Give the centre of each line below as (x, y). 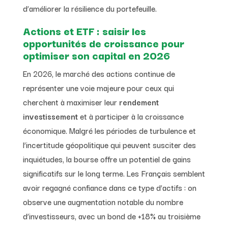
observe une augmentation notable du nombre (103, 201)
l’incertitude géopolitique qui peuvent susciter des (109, 144)
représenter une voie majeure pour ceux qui (98, 87)
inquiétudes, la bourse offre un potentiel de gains (107, 159)
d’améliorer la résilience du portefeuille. (90, 8)
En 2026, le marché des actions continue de (99, 73)
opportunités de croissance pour (103, 42)
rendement (139, 102)
